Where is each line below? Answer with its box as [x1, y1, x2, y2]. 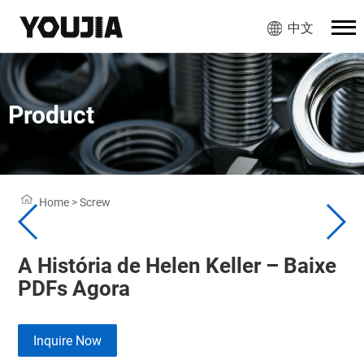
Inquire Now [33, 333, 102, 349]
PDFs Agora [18, 276, 131, 301]
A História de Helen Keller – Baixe [18, 253, 337, 278]
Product [8, 101, 94, 129]
